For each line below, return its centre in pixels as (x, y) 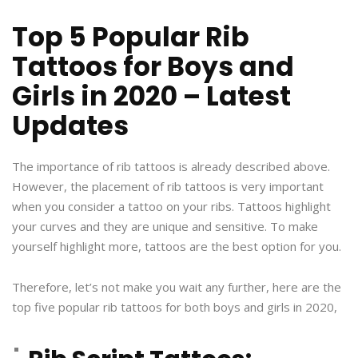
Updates (70, 125)
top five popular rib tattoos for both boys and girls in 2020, (175, 306)
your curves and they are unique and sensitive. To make (165, 226)
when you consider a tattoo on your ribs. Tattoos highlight (171, 206)
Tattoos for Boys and (153, 66)
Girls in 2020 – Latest (151, 96)
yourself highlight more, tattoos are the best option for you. (177, 246)
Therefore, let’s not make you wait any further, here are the (177, 286)
